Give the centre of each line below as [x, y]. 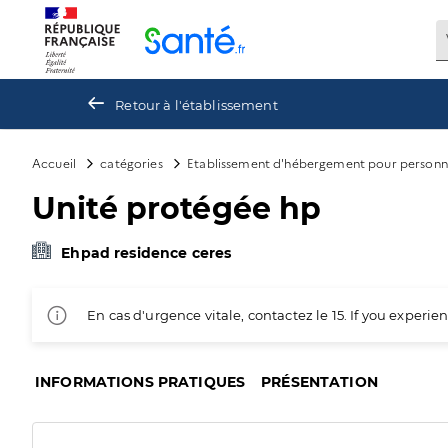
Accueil [54, 162]
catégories [131, 162]
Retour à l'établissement [196, 104]
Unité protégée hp [177, 208]
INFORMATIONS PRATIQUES [140, 382]
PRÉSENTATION [319, 382]
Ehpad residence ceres [146, 253]
